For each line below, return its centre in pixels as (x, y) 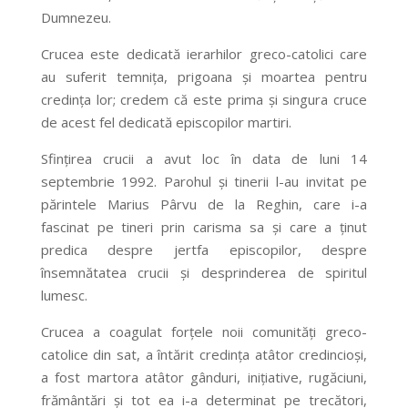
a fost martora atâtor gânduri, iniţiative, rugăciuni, (204, 377)
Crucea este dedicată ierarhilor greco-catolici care (204, 54)
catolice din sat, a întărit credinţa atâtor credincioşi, (204, 355)
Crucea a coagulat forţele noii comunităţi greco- (204, 332)
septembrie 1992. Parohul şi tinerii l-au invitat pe (204, 182)
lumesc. (64, 296)
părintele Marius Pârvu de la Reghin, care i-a (204, 204)
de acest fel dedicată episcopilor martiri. (166, 122)
